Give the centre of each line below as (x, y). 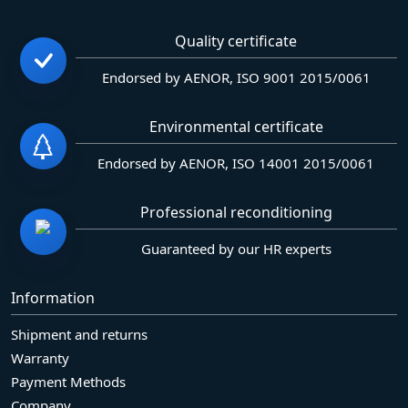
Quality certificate (236, 41)
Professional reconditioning (236, 212)
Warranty (40, 357)
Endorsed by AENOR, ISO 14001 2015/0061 (236, 163)
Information (53, 297)
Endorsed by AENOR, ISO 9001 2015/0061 (236, 77)
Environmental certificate (236, 126)
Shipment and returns (79, 334)
